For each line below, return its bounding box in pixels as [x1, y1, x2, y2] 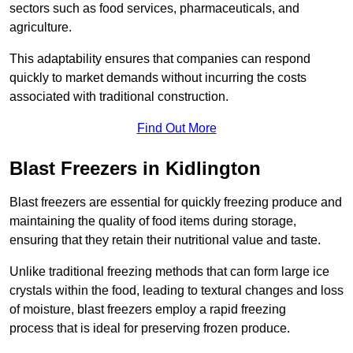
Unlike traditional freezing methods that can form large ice [9, 265, 329, 279]
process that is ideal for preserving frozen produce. [9, 321, 290, 336]
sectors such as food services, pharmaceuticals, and [9, 2, 299, 16]
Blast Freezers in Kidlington [9, 158, 261, 180]
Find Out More [136, 121, 217, 136]
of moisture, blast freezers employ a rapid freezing [9, 303, 286, 317]
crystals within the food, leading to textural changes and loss [9, 284, 344, 298]
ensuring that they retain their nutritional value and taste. [9, 233, 321, 247]
